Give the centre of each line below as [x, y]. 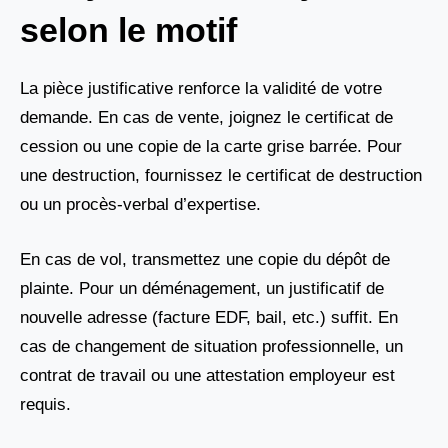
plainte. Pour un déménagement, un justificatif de [202, 288]
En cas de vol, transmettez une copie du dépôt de [205, 259]
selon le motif [128, 30]
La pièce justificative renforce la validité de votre [201, 89]
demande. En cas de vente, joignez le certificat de [206, 118]
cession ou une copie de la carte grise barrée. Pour [211, 147]
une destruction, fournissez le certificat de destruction [221, 176]
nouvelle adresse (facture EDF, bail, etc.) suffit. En [209, 317]
